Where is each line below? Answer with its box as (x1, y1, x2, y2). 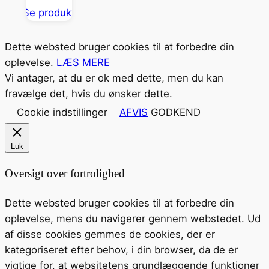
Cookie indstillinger (17, 106, 107, 118)
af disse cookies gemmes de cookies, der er (5, 228, 215, 241)
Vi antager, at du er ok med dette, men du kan (5, 71, 223, 84)
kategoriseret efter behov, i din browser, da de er (5, 244, 238, 256)
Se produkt (23, 7, 76, 19)
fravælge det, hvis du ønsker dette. (5, 87, 172, 100)
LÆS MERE (56, 56, 110, 68)
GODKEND (151, 106, 201, 118)
